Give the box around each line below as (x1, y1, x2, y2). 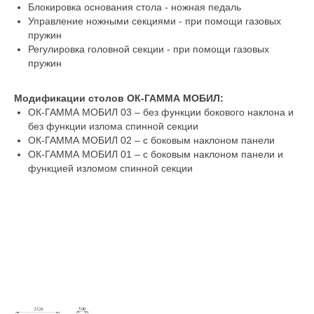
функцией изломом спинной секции (28, 163, 193, 174)
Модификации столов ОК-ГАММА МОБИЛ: (14, 93, 224, 104)
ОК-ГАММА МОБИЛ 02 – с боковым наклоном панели (28, 135, 275, 146)
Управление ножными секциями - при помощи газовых (28, 15, 281, 27)
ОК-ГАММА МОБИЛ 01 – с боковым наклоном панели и (28, 149, 283, 160)
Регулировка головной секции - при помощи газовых (28, 43, 269, 55)
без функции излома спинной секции (28, 121, 198, 132)
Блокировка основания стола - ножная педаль (28, 1, 241, 13)
